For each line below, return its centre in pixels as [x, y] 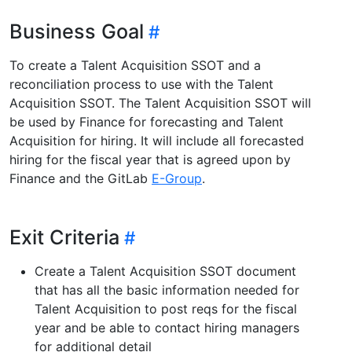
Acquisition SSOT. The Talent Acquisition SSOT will [160, 103]
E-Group [177, 178]
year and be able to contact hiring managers [167, 327]
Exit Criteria [64, 237]
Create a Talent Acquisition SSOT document [165, 271]
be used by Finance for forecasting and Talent [147, 121]
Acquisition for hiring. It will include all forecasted [157, 140]
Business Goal [77, 31]
